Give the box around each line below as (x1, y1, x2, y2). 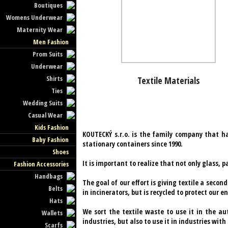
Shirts (46, 74, 63, 83)
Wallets (42, 208, 63, 217)
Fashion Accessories (13, 159, 69, 168)
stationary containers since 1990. (82, 139, 183, 149)
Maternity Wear (17, 25, 63, 34)
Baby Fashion (32, 135, 69, 144)
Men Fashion (33, 37, 69, 46)
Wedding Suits (23, 98, 63, 107)
